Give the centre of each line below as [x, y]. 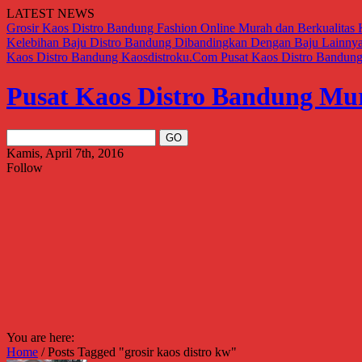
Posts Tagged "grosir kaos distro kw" [142, 351]
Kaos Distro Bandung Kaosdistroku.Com [114, 57]
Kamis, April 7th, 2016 [65, 153]
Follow [25, 167]
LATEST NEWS [51, 13]
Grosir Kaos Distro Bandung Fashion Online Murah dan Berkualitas [182, 28]
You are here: [40, 337]
